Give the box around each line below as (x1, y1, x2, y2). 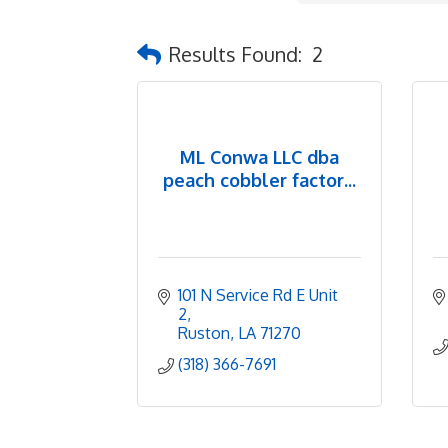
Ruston (178, 323, 230, 343)
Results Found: (169, 40, 302, 67)
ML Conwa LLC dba (180, 145, 339, 168)
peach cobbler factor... (163, 168, 356, 191)
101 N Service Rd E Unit (178, 285, 338, 305)
